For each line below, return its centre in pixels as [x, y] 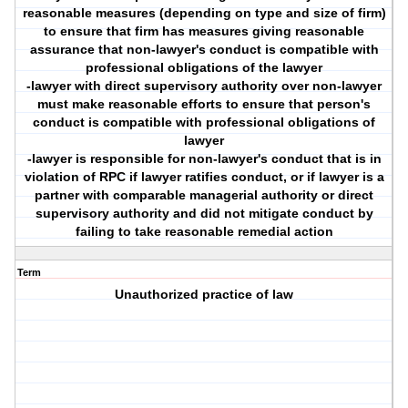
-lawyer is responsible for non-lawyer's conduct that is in [204, 159]
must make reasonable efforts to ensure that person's [204, 104]
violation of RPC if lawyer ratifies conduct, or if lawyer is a [204, 177]
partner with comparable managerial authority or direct [204, 195]
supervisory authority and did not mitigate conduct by [204, 214]
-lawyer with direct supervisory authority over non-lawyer [204, 86]
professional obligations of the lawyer [204, 68]
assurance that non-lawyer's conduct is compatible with [204, 50]
